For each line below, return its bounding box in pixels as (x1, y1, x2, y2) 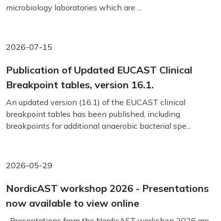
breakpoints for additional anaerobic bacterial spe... (6, 121, 191, 131)
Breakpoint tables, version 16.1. (6, 78, 154, 91)
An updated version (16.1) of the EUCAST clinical (6, 97, 185, 107)
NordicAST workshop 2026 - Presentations (6, 182, 209, 194)
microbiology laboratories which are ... (6, 2, 142, 12)
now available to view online (6, 197, 139, 209)
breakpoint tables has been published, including (6, 109, 180, 119)
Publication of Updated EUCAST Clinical (6, 64, 192, 76)
